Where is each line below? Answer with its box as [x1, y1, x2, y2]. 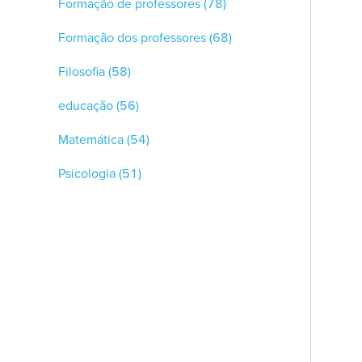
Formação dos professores [58, 28, 206, 47]
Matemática [58, 130, 124, 149]
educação [58, 96, 113, 115]
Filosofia [58, 62, 105, 81]
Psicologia [58, 164, 116, 183]
